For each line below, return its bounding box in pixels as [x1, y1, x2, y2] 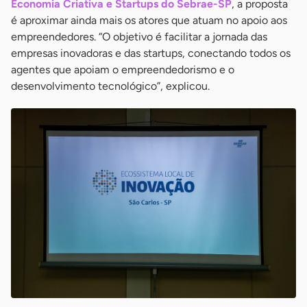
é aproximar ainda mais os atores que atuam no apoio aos [11, 13, 287, 27]
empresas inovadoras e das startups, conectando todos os [11, 46, 291, 60]
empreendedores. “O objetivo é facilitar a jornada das [11, 29, 267, 43]
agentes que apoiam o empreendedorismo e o [11, 62, 234, 76]
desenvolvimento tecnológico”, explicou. [11, 79, 210, 93]
